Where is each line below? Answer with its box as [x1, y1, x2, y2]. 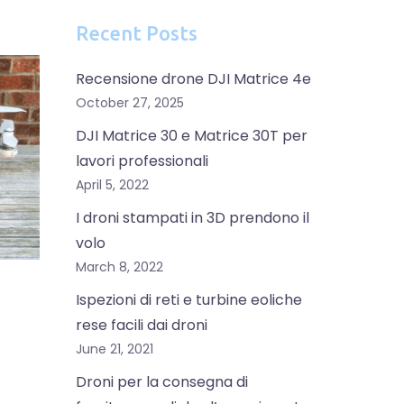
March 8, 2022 [75, 258, 163, 276]
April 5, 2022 [75, 176, 149, 194]
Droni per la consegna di [75, 372, 248, 392]
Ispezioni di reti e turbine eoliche [75, 289, 302, 310]
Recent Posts [75, 22, 197, 44]
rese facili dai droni [75, 315, 207, 335]
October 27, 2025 [75, 94, 184, 112]
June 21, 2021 [75, 340, 153, 358]
